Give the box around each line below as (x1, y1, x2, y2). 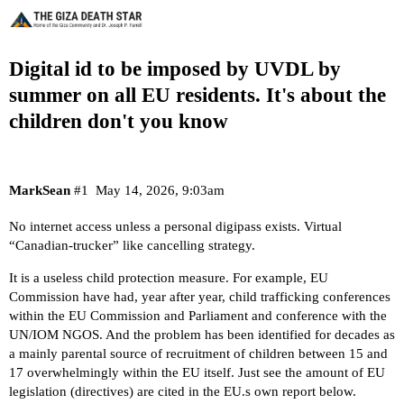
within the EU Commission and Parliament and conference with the (9, 308, 387, 323)
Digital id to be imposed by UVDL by (9, 57, 341, 80)
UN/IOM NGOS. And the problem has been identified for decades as (9, 326, 395, 342)
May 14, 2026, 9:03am (95, 182, 225, 197)
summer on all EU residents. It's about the (9, 84, 386, 107)
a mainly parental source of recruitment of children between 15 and (9, 345, 388, 361)
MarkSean (9, 182, 70, 197)
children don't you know (9, 110, 228, 133)
